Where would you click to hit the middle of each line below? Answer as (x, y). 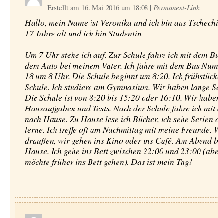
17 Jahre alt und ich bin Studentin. (84, 33)
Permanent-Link (176, 7)
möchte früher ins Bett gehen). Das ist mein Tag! (108, 162)
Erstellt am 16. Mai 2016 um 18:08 (98, 7)
